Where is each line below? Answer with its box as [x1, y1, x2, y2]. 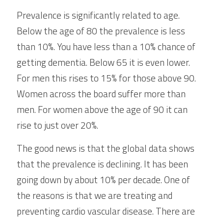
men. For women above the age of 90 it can [17, 102, 188, 116]
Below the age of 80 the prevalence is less [17, 24, 185, 38]
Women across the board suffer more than [17, 86, 186, 101]
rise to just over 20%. [17, 118, 98, 132]
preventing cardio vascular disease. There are [17, 204, 195, 218]
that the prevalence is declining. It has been [17, 157, 188, 171]
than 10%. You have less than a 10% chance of [17, 39, 195, 54]
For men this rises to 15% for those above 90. [17, 71, 196, 85]
